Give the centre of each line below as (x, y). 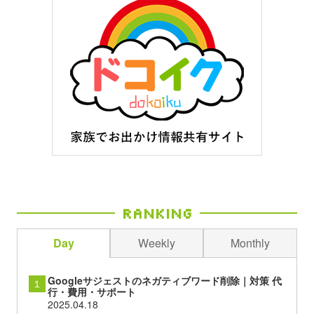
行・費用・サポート (91, 292)
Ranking (157, 213)
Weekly (157, 243)
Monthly (250, 243)
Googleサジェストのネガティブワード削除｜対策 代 (164, 281)
